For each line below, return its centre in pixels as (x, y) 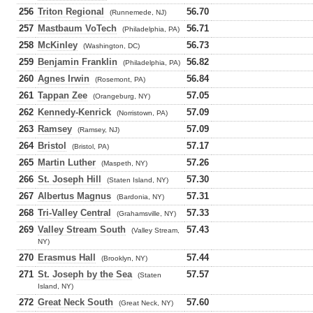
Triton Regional (71, 12)
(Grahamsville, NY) (146, 213)
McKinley (58, 45)
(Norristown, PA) (142, 113)
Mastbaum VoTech (77, 28)
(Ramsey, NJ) (99, 130)
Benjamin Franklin (78, 62)
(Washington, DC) (111, 46)
